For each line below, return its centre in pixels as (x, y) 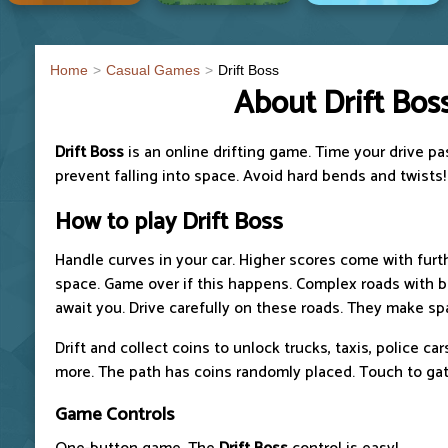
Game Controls (114, 414)
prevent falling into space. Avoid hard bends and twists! (250, 176)
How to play (118, 222)
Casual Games (153, 69)
